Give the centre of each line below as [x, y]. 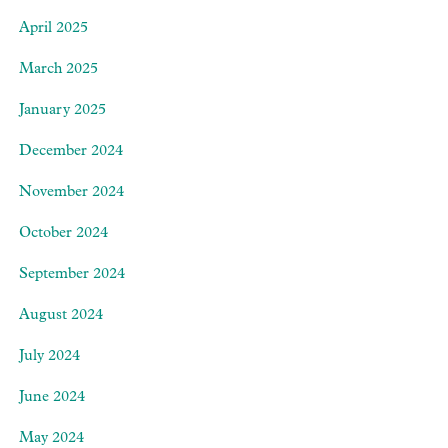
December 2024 [71, 152]
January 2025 [62, 111]
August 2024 [61, 316]
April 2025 [53, 29]
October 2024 [63, 234]
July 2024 [49, 357]
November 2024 [71, 193]
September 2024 [72, 275]
